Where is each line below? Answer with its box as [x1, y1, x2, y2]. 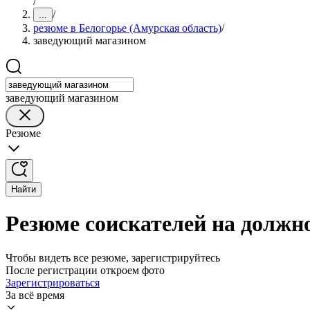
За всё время [6, 289, 64, 301]
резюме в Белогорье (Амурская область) [33, 22, 221, 34]
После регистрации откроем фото [6, 264, 165, 276]
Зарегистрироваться [6, 276, 100, 289]
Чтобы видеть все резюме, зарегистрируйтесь [6, 251, 220, 264]
